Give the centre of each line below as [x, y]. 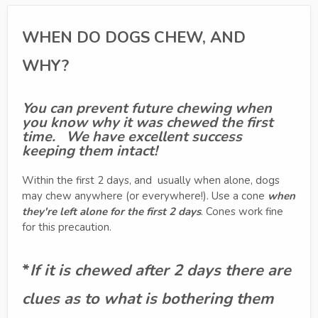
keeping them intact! [90, 151]
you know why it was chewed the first [148, 122]
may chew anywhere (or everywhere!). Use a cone [145, 196]
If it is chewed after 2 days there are [160, 270]
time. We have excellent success [132, 137]
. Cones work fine [242, 212]
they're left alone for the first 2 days [111, 212]
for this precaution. [67, 227]
